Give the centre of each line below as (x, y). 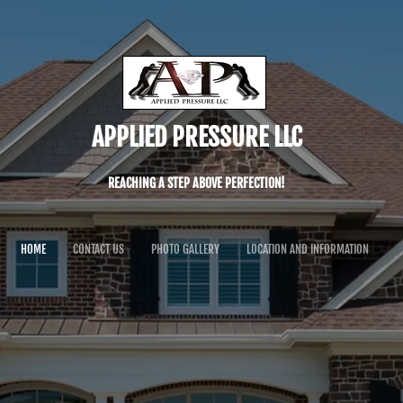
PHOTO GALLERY (185, 249)
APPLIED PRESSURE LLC (197, 137)
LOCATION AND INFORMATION (308, 249)
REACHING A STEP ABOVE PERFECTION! (197, 183)
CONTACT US (99, 249)
